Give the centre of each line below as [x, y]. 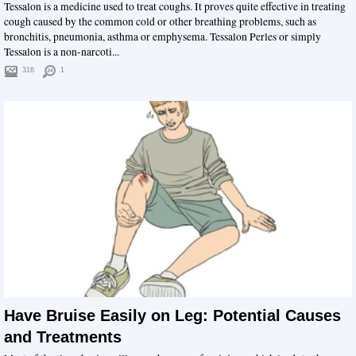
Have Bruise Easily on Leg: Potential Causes [172, 315]
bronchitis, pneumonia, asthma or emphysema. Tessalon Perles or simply [163, 37]
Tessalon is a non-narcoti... [62, 52]
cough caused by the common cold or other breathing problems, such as [160, 22]
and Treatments [63, 337]
